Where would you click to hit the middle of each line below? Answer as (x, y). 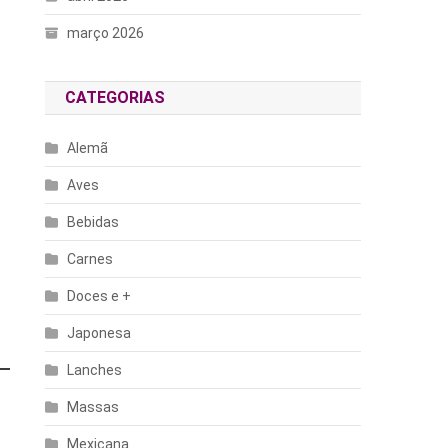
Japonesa (99, 332)
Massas (93, 406)
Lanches (95, 369)
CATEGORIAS (115, 97)
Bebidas (93, 221)
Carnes (90, 258)
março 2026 (106, 32)
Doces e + (99, 295)
